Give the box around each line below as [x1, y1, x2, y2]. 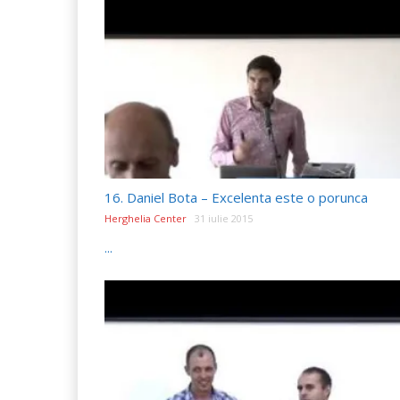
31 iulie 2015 [195, 211, 253, 225]
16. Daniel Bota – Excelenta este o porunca [104, 187, 368, 206]
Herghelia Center [104, 211, 187, 225]
